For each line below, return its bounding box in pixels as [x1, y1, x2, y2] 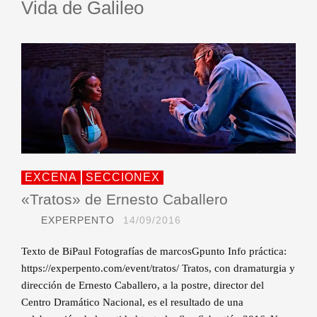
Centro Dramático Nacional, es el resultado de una [21, 296, 243, 309]
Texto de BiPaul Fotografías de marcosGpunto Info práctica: [21, 246, 287, 258]
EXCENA [25, 171, 77, 184]
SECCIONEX [86, 171, 160, 184]
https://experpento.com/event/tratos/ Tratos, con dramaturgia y [21, 263, 295, 275]
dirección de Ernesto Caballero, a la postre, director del [21, 279, 264, 292]
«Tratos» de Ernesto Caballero [21, 191, 228, 208]
